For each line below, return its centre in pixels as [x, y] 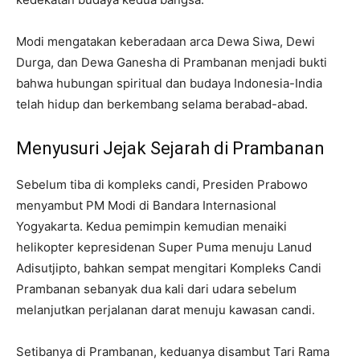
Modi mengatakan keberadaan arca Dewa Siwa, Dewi [166, 42]
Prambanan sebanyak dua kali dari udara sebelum [156, 289]
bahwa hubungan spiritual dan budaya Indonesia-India [169, 84]
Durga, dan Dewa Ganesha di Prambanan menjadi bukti [172, 63]
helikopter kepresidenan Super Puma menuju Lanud [164, 247]
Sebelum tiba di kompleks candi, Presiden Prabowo [162, 185]
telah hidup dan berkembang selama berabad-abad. [162, 104]
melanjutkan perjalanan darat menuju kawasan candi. [166, 310]
